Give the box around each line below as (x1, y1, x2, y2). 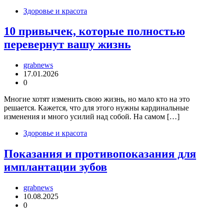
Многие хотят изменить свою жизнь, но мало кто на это (4, 95, 190, 104)
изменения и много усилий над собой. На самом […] (4, 112, 180, 121)
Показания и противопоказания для (4, 147, 196, 161)
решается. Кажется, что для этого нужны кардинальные (4, 104, 189, 112)
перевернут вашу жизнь (4, 38, 131, 51)
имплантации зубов (4, 161, 107, 174)
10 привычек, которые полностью (4, 25, 185, 38)
